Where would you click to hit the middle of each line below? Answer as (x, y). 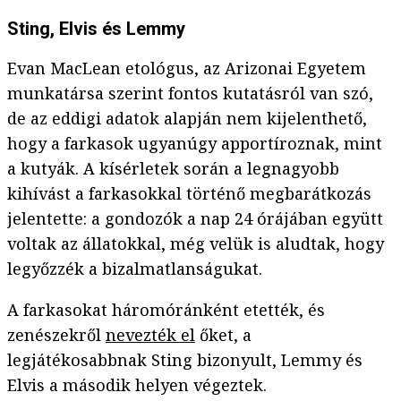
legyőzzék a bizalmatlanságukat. (135, 269)
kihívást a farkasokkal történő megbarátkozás (189, 194)
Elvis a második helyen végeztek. (139, 385)
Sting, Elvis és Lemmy (96, 29)
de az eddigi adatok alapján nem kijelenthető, (187, 119)
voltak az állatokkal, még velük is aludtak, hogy (196, 244)
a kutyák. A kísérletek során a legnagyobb (173, 169)
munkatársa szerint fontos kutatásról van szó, (190, 94)
